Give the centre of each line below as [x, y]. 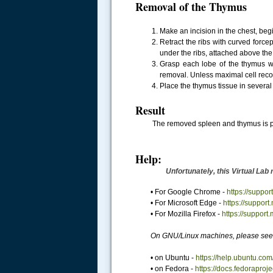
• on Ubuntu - [173, 258]
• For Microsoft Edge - [187, 203]
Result [150, 110]
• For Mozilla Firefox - [186, 214]
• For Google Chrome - [189, 192]
